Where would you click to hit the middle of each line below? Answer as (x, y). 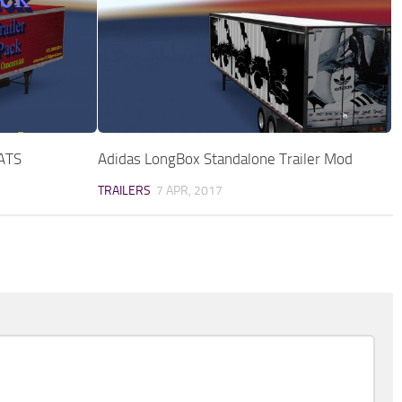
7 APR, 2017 (190, 190)
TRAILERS (125, 190)
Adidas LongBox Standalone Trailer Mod (226, 158)
